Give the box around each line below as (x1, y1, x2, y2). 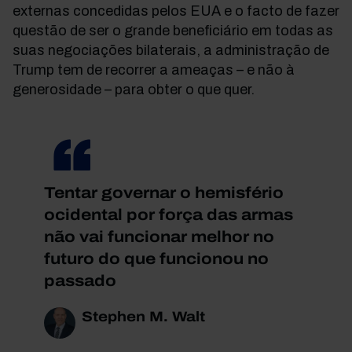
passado (44, 272, 116, 289)
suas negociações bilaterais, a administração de (13, 42, 329, 58)
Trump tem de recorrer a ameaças (13, 62, 236, 78)
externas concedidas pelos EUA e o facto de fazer (13, 3, 339, 19)
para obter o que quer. (112, 82, 255, 97)
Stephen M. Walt (82, 309, 205, 324)
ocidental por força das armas (44, 206, 293, 223)
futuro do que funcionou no (44, 250, 269, 267)
